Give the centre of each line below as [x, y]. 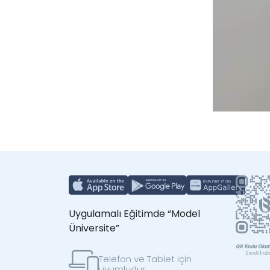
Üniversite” [94, 228]
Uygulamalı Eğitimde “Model [134, 214]
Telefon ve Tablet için [145, 259]
